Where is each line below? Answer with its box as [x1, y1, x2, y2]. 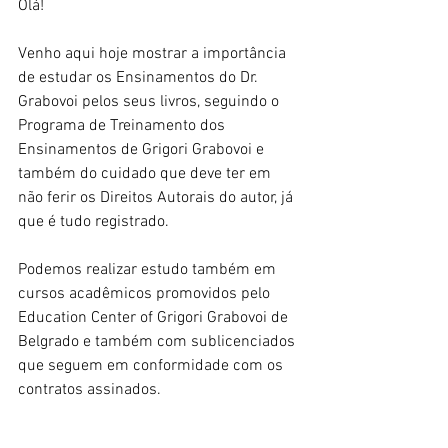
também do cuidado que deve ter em [18, 164, 275, 184]
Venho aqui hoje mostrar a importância [18, 44, 290, 64]
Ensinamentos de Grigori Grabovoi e [18, 140, 268, 160]
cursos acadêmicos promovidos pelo [18, 284, 274, 304]
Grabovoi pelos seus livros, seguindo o [18, 92, 283, 112]
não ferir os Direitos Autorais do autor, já [18, 188, 297, 208]
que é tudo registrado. [18, 212, 169, 232]
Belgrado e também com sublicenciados [18, 332, 299, 352]
